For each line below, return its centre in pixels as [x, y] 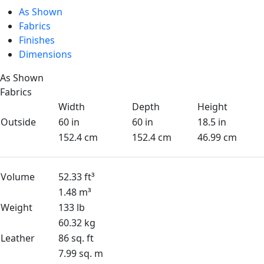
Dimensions [45, 54]
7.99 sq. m [81, 253]
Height [212, 107]
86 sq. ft [76, 238]
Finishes [37, 40]
